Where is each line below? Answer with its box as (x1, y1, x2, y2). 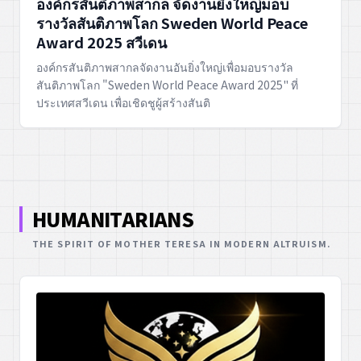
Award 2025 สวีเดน (36, 31, 167, 53)
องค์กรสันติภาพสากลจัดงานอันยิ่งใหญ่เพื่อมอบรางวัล (36, 59, 293, 76)
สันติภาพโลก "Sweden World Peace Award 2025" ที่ (36, 77, 298, 93)
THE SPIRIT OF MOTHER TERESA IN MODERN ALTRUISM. (32, 237, 330, 251)
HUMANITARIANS (32, 205, 194, 234)
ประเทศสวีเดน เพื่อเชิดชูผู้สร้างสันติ (36, 94, 210, 111)
